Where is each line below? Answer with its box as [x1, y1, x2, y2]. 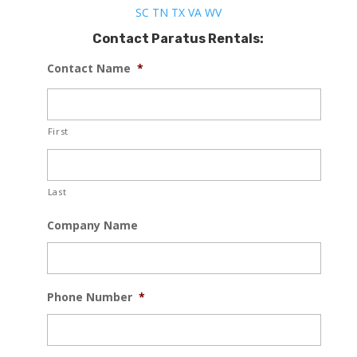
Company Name [46, 218, 138, 233]
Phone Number [46, 289, 132, 305]
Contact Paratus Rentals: [92, 31, 265, 47]
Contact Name [46, 61, 131, 76]
